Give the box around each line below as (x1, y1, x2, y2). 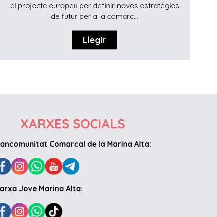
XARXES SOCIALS (20, 116, 125, 132)
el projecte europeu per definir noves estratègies (10, 1, 179, 11)
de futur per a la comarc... (51, 12, 139, 21)
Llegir (83, 34, 107, 46)
